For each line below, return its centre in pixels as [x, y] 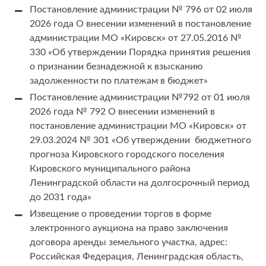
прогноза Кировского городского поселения [127, 155]
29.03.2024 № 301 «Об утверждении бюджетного [140, 140]
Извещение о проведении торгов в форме [121, 214]
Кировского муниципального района [110, 169]
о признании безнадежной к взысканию [116, 67]
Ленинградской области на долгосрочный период [140, 183]
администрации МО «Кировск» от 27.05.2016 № [136, 38]
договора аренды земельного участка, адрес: [129, 243]
